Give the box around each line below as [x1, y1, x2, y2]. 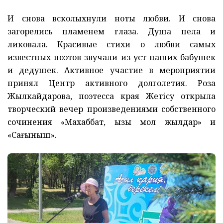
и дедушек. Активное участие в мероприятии [7, 64, 216, 76]
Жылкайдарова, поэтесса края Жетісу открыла [7, 90, 216, 102]
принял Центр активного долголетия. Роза [7, 77, 216, 89]
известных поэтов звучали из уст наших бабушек [7, 51, 216, 63]
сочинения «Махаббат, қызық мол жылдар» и [7, 116, 216, 127]
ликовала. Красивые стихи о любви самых [7, 38, 216, 50]
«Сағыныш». [7, 129, 57, 140]
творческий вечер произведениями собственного [7, 103, 216, 114]
